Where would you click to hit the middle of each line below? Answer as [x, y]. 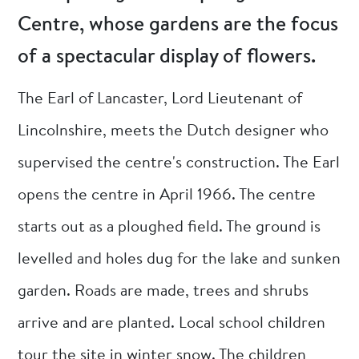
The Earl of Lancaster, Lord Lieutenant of [160, 99]
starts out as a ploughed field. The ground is [169, 227]
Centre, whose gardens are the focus [178, 25]
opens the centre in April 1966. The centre [167, 195]
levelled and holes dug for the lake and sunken [179, 259]
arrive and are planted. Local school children [172, 323]
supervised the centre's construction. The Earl [179, 163]
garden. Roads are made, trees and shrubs [163, 291]
